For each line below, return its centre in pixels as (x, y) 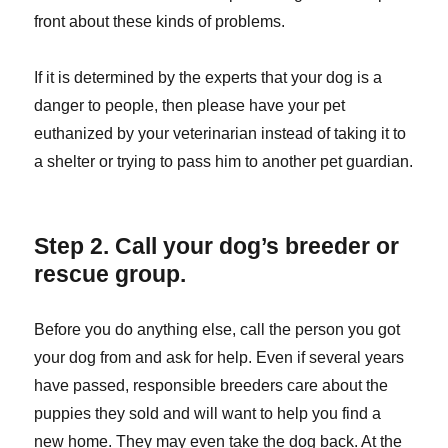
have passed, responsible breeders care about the (211, 386)
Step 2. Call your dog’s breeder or (217, 246)
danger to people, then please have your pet (190, 106)
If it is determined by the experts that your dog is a (208, 78)
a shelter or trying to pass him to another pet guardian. (224, 162)
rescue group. (110, 274)
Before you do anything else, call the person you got (217, 330)
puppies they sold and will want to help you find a (208, 414)
